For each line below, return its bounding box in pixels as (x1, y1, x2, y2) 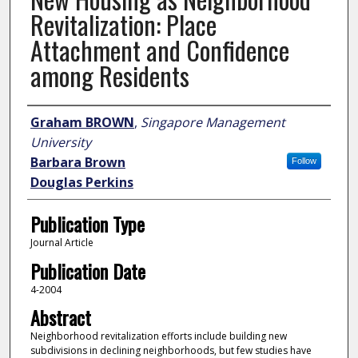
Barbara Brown (30, 153, 125, 172)
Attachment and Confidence (30, 31, 289, 70)
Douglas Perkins (30, 173, 133, 192)
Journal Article (30, 236, 93, 250)
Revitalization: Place (30, 6, 217, 44)
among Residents (30, 57, 189, 95)
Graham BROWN (30, 113, 134, 132)
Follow (291, 156, 316, 166)
